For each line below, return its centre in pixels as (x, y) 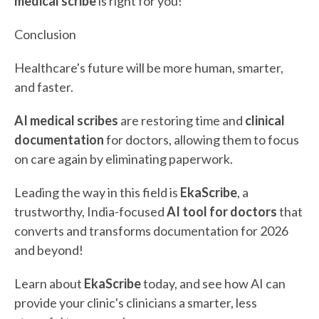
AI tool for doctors (221, 211)
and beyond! (49, 250)
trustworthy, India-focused (89, 211)
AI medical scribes (67, 120)
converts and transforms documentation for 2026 (151, 230)
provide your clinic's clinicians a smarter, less (136, 302)
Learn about (49, 283)
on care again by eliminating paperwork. (124, 158)
